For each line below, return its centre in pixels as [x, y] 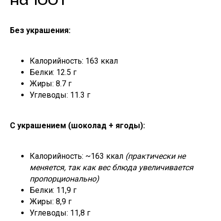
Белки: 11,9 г [53, 190]
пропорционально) [64, 179]
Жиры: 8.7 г [51, 83]
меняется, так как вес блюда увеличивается [111, 167]
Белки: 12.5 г [53, 72]
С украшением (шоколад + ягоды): [77, 125]
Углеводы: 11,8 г [60, 213]
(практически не [155, 156]
